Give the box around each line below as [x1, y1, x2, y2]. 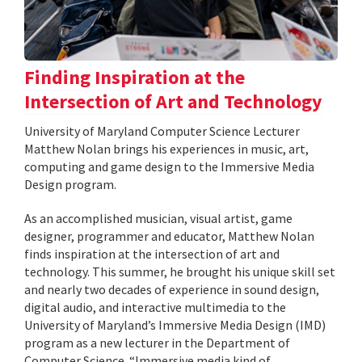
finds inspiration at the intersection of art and [24, 246, 280, 263]
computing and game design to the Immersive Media [24, 158, 314, 175]
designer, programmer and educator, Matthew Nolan [24, 228, 314, 245]
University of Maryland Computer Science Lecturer [24, 123, 300, 140]
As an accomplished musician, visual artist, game [24, 210, 293, 227]
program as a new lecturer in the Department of [24, 335, 290, 351]
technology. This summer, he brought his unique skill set [24, 263, 335, 280]
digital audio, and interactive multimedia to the [24, 299, 286, 316]
